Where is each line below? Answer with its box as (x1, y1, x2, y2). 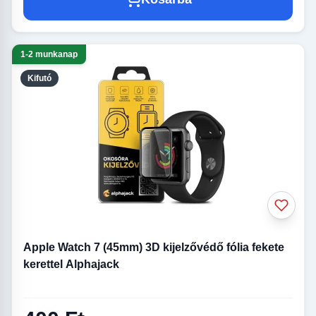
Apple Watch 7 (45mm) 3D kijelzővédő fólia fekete (23, 241, 284, 253)
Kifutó (28, 73, 51, 83)
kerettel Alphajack (23, 257, 119, 270)
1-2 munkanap (20, 49, 78, 59)
